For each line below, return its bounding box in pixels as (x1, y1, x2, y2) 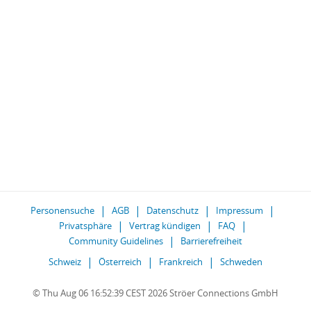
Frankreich (159, 255, 203, 268)
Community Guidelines (69, 235, 163, 247)
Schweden (220, 255, 262, 268)
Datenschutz (146, 204, 199, 217)
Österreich (99, 255, 142, 268)
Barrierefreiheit (180, 235, 242, 247)
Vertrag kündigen (128, 219, 201, 232)
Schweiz (49, 255, 81, 268)
